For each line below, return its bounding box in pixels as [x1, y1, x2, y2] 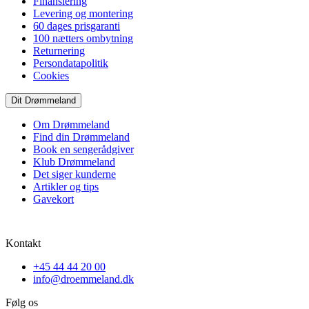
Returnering [33, 44, 85, 57]
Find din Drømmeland [33, 130, 130, 143]
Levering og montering [33, 7, 133, 19]
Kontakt [6, 237, 41, 249]
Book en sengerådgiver [33, 143, 134, 155]
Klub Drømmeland [33, 155, 115, 168]
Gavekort [33, 192, 74, 205]
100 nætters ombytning [33, 32, 133, 44]
